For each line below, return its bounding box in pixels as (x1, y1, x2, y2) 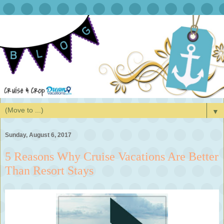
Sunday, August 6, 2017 (5, 131, 71, 139)
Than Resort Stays (5, 163, 93, 177)
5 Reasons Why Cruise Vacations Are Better (5, 149, 218, 163)
